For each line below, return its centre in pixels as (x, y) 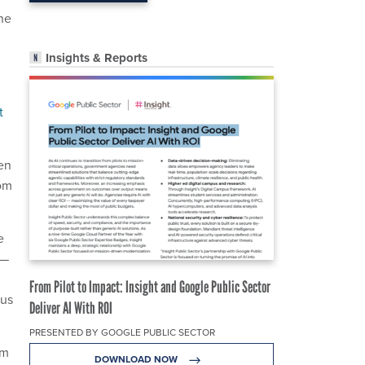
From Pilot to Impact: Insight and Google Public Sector (150, 287)
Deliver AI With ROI (71, 308)
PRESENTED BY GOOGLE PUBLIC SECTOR (122, 333)
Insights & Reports (97, 58)
